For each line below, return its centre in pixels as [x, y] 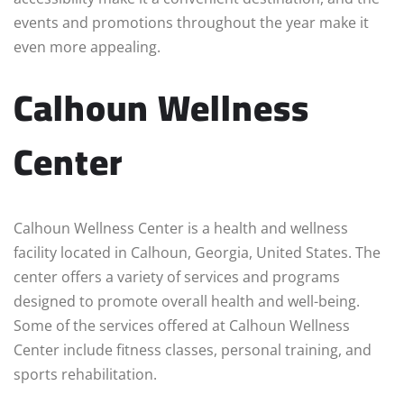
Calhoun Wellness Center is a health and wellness [181, 229]
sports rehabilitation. [85, 375]
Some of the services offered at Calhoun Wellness [182, 326]
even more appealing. [87, 47]
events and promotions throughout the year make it [191, 23]
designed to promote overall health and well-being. [187, 302]
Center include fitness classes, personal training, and [193, 350]
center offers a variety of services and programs [177, 277]
